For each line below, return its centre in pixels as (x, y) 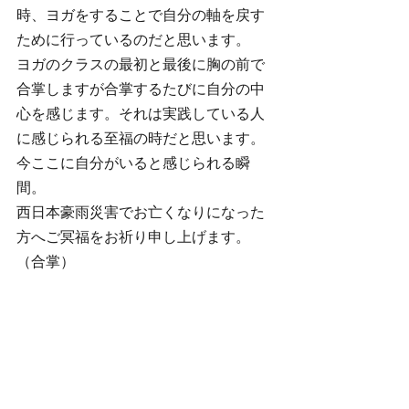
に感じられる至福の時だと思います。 (141, 138)
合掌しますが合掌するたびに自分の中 (141, 89)
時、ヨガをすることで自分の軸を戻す (141, 15)
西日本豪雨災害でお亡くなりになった (141, 212)
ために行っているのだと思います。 (133, 40)
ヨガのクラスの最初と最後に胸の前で (141, 64)
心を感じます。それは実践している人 (141, 114)
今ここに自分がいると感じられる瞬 (133, 163)
